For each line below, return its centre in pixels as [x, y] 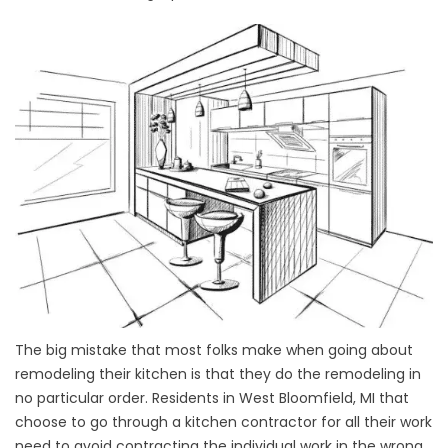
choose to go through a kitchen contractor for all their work [223, 422]
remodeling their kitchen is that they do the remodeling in [218, 374]
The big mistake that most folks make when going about [214, 350]
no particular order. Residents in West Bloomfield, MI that [212, 398]
